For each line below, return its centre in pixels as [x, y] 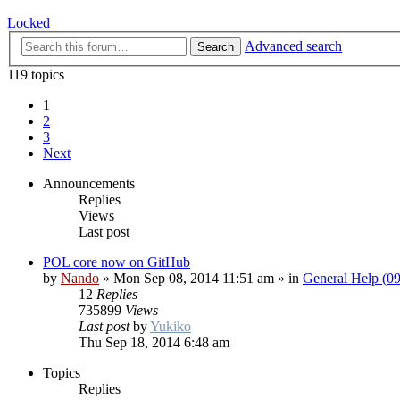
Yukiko [171, 327]
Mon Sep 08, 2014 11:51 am [194, 279]
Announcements [89, 184]
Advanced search [293, 46]
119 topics [36, 75]
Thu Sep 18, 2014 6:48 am [154, 343]
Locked [29, 22]
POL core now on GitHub [117, 262]
